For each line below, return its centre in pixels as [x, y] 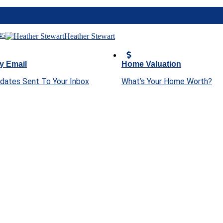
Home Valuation [151, 64]
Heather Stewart [90, 36]
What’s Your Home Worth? [167, 82]
